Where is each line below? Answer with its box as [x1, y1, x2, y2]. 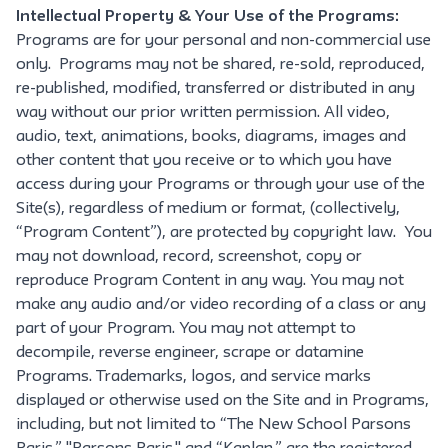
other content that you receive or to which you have [16, 154, 392, 168]
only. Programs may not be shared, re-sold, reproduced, [16, 58, 425, 72]
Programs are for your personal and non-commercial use [16, 34, 431, 48]
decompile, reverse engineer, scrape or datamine [16, 346, 364, 360]
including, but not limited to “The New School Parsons [16, 418, 411, 432]
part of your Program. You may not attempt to [16, 322, 356, 336]
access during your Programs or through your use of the [16, 178, 425, 192]
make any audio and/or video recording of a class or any [16, 298, 426, 312]
